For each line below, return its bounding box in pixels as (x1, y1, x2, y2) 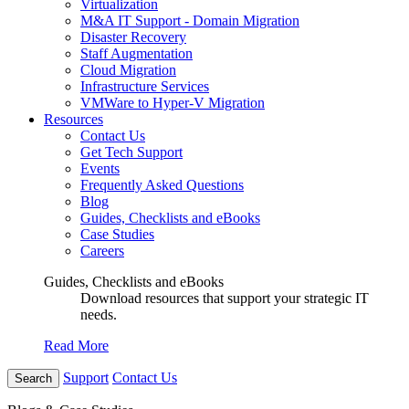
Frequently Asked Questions (80, 177, 244, 193)
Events (80, 161, 120, 176)
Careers (80, 243, 124, 258)
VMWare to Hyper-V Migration (80, 95, 265, 110)
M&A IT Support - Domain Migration (80, 13, 299, 28)
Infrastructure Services (80, 79, 209, 94)
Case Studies (80, 226, 154, 242)
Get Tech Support (80, 144, 183, 160)
